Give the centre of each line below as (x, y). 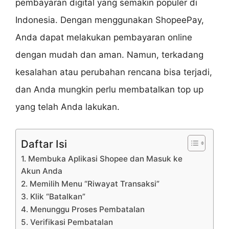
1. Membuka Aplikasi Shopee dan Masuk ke (102, 158)
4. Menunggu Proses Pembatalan (83, 209)
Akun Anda (42, 171)
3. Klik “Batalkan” (53, 196)
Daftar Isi (44, 144)
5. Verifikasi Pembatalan (67, 222)
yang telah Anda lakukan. (67, 107)
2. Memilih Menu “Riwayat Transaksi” (90, 184)
